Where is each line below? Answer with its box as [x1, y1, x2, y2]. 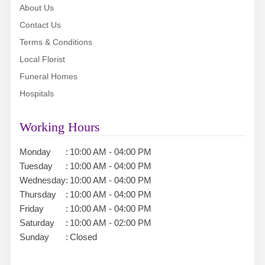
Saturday [19, 218, 54, 228]
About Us [19, 3, 54, 13]
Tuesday [19, 161, 53, 172]
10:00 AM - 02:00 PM [69, 218, 151, 228]
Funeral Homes [19, 72, 77, 82]
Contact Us [19, 20, 61, 30]
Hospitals [19, 89, 54, 99]
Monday [19, 147, 51, 157]
